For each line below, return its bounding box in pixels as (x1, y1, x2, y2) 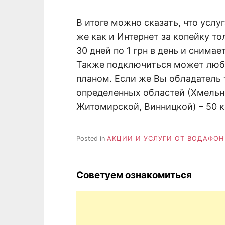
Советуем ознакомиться (76, 169, 192, 181)
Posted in (76, 134, 107, 142)
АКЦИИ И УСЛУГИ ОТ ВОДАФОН (107, 134, 224, 142)
